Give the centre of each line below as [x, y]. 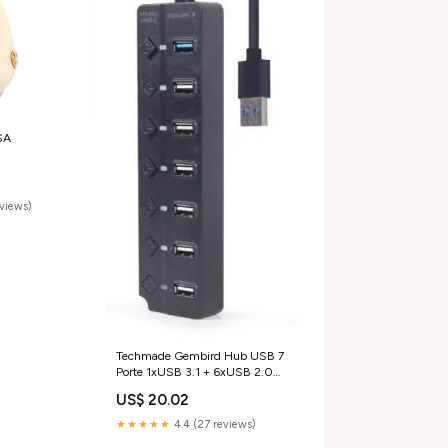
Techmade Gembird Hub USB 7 [199, 355]
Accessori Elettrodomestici [184, 387]
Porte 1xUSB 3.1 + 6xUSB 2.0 [194, 371]
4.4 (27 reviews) [213, 424]
